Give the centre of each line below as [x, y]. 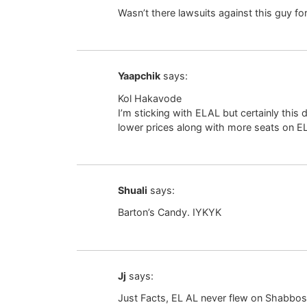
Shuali [133, 190]
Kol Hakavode [150, 98]
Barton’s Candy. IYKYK [170, 212]
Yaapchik [139, 76]
